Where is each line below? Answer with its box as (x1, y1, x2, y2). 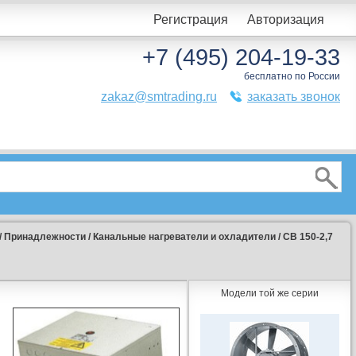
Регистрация (153, 13, 228, 26)
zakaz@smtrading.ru (101, 90, 217, 103)
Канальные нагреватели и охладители (92, 231, 276, 242)
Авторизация (247, 13, 324, 26)
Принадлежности (3, 231, 86, 242)
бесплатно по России (244, 71, 340, 82)
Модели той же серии (220, 288, 319, 299)
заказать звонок (247, 90, 340, 103)
